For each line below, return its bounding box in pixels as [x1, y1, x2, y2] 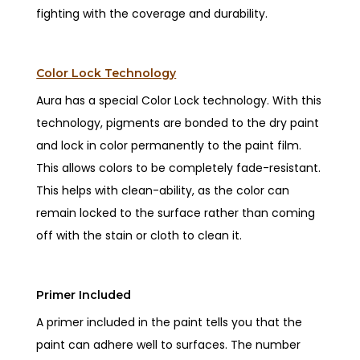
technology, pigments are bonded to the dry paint [36, 114, 320, 131]
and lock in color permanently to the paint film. [36, 137, 302, 153]
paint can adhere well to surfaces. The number [36, 336, 301, 353]
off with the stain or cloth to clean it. [36, 227, 246, 243]
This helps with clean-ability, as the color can [36, 182, 290, 198]
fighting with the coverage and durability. [36, 5, 272, 22]
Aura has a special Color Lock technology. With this [36, 92, 322, 108]
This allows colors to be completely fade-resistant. [36, 159, 321, 176]
